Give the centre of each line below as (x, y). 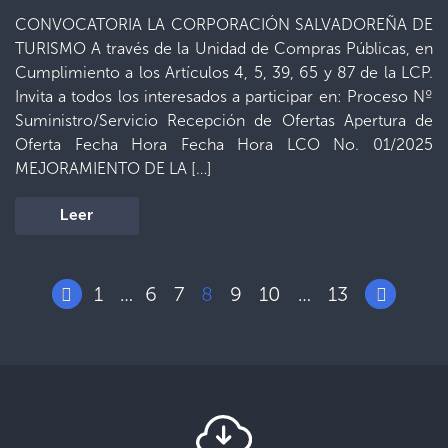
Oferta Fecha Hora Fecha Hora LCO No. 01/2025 (224, 144)
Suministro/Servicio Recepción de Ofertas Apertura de (224, 120)
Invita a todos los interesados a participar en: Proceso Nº (224, 96)
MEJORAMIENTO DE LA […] (113, 168)
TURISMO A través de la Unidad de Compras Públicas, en (224, 48)
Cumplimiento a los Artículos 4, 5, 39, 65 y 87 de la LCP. (224, 72)
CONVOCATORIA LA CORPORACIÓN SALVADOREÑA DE (224, 24)
